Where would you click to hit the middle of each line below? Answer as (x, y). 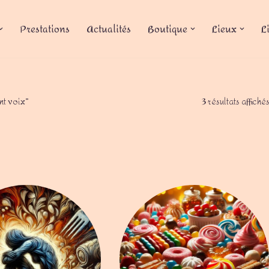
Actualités (108, 29)
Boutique (167, 29)
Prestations (44, 29)
